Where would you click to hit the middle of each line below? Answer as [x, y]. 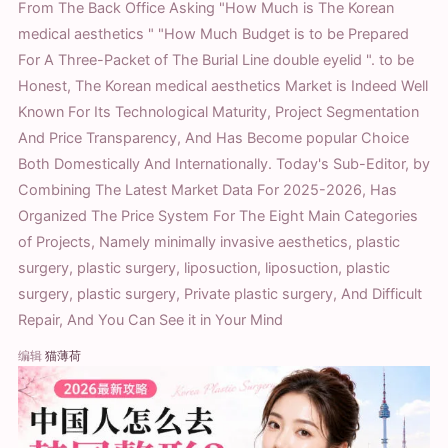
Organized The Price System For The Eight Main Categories [218, 215]
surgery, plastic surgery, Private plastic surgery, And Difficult [220, 293]
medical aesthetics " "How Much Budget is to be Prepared [213, 33]
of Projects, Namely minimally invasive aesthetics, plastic [209, 241]
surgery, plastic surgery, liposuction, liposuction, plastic [204, 267]
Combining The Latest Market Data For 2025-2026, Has [207, 189]
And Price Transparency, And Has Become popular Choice [213, 137]
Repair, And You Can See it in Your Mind [150, 319]
